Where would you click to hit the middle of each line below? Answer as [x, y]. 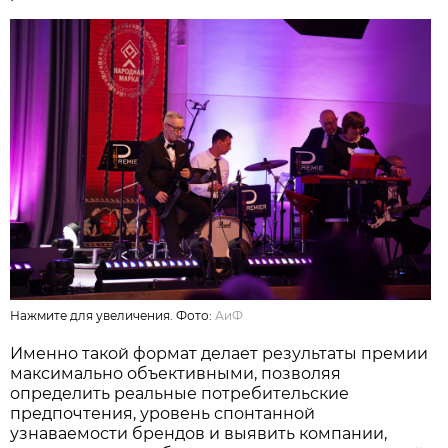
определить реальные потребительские [180, 393]
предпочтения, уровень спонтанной [163, 413]
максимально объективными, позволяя [176, 373]
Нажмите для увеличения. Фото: [113, 315]
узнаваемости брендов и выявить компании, [199, 433]
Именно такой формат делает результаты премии [219, 353]
